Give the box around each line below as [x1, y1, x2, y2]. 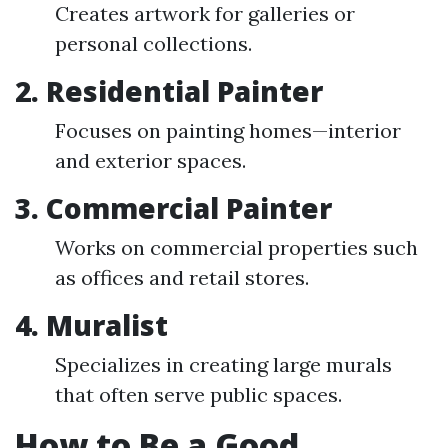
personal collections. [55, 31, 252, 56]
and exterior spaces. [55, 148, 246, 173]
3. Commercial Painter [15, 189, 332, 227]
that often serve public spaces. [55, 382, 342, 407]
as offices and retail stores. [55, 265, 309, 290]
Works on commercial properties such [55, 235, 418, 260]
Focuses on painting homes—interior [55, 118, 401, 143]
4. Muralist [15, 306, 168, 344]
